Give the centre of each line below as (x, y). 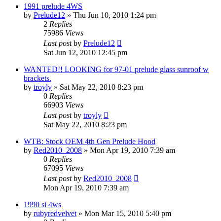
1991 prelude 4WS (53, 6)
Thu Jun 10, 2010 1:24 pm (114, 15)
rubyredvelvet (55, 213)
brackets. (37, 78)
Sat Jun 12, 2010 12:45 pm (85, 52)
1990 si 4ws (42, 204)
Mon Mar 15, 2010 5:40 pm (128, 213)
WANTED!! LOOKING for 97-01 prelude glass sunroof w (116, 69)
